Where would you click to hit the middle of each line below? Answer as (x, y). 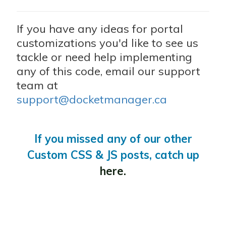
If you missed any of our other (113, 139)
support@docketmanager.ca (92, 100)
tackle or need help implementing (104, 57)
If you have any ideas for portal (100, 29)
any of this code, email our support (108, 71)
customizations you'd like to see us (107, 43)
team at (37, 86)
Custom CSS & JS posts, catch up (113, 155)
